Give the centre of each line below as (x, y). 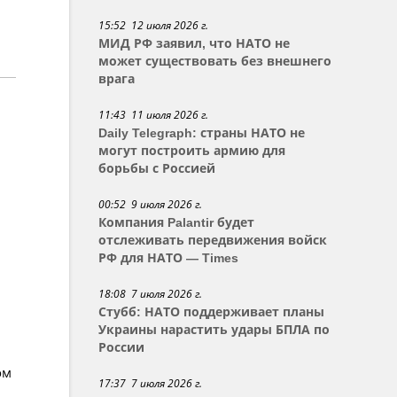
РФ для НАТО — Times (169, 258)
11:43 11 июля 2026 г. (154, 115)
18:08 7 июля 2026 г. (151, 294)
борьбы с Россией (157, 168)
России (122, 347)
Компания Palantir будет (177, 222)
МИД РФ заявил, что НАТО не (195, 43)
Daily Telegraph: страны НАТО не (202, 133)
